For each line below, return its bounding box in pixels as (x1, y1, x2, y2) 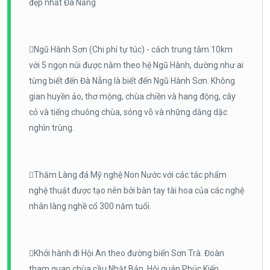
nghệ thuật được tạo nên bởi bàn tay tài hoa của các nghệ (29, 185, 244, 195)
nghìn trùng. (29, 122, 74, 133)
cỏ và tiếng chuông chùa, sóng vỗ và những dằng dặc (29, 107, 227, 117)
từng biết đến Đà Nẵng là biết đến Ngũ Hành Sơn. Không (29, 75, 235, 86)
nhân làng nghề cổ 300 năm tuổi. (29, 201, 151, 211)
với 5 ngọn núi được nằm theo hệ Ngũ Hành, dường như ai (29, 60, 243, 70)
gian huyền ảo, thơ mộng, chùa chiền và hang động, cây (29, 91, 236, 101)
